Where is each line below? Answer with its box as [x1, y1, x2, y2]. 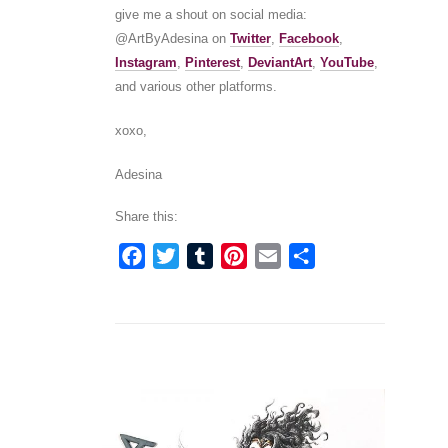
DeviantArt [247, 55, 312, 71]
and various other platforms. [114, 79, 277, 95]
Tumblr [212, 247, 266, 265]
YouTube [319, 55, 374, 71]
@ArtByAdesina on [114, 31, 230, 47]
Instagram [114, 55, 177, 71]
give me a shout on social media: [114, 7, 307, 23]
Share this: [114, 209, 178, 225]
